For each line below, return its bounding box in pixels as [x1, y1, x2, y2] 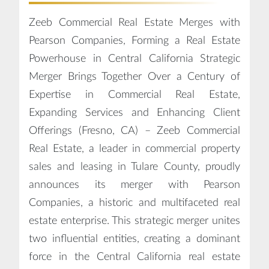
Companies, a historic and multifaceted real [29, 197, 240, 208]
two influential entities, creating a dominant [29, 233, 240, 244]
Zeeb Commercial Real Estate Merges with [29, 17, 240, 28]
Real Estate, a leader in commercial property [29, 143, 240, 154]
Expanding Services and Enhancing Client [29, 107, 240, 118]
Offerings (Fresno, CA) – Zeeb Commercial [29, 125, 240, 136]
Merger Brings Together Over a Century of [29, 71, 240, 82]
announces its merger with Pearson [29, 179, 240, 190]
